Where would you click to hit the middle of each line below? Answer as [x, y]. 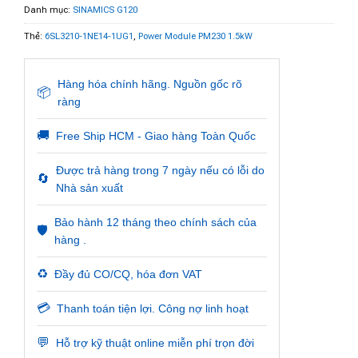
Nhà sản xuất [89, 187]
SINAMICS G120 [105, 10]
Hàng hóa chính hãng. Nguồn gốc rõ [150, 84]
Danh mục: [48, 10]
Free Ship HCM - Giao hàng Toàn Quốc [156, 135]
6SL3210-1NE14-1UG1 [89, 36]
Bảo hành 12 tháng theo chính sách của [155, 222]
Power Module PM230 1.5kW [195, 36]
